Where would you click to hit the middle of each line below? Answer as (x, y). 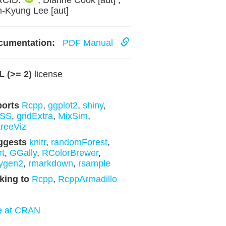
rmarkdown (50, 163)
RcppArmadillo (87, 179)
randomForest (79, 142)
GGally (23, 153)
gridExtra (35, 116)
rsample (94, 163)
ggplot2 (63, 105)
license (47, 74)
